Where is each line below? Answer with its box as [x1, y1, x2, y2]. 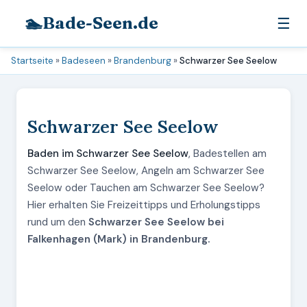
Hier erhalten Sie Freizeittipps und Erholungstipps [27, 198, 260, 212]
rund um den [27, 215, 88, 229]
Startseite [11, 55, 53, 66]
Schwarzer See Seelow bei [88, 215, 224, 229]
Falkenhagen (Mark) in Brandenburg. [27, 232, 210, 246]
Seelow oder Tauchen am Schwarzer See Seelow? [27, 181, 265, 195]
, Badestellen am [188, 147, 267, 160]
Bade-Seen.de [42, 13, 158, 33]
